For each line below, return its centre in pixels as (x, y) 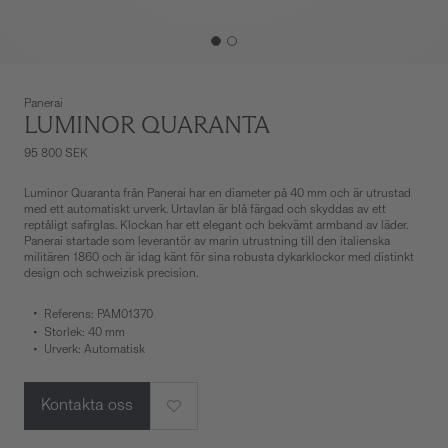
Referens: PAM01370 (98, 315)
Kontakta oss (87, 405)
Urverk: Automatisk (94, 350)
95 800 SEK (56, 154)
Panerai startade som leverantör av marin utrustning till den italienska (207, 242)
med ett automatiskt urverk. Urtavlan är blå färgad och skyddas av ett (205, 210)
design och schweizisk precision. (111, 274)
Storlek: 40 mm (84, 333)
